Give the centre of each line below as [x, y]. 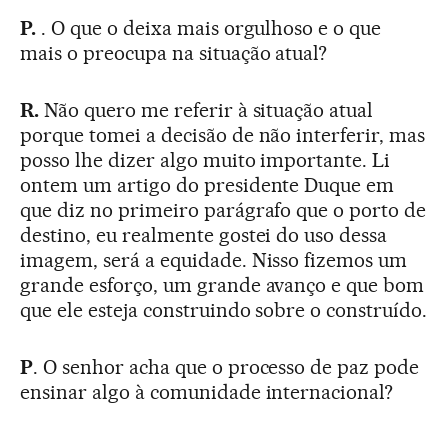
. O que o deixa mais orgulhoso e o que [208, 28]
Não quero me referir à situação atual [206, 110]
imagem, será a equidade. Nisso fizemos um [214, 260]
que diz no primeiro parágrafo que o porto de [223, 210]
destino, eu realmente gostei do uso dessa [204, 235]
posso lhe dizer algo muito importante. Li [205, 160]
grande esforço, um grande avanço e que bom [222, 285]
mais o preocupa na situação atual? [174, 53]
